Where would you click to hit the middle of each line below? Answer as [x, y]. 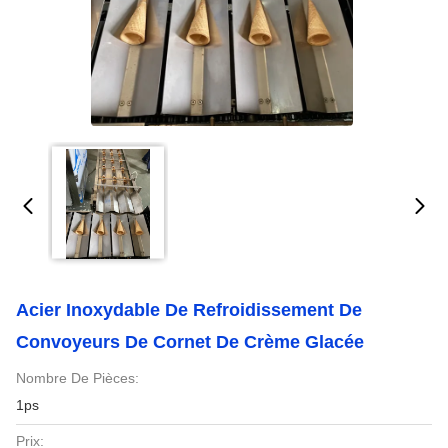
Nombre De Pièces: [77, 378]
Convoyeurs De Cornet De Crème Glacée [190, 342]
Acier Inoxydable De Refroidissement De [189, 310]
